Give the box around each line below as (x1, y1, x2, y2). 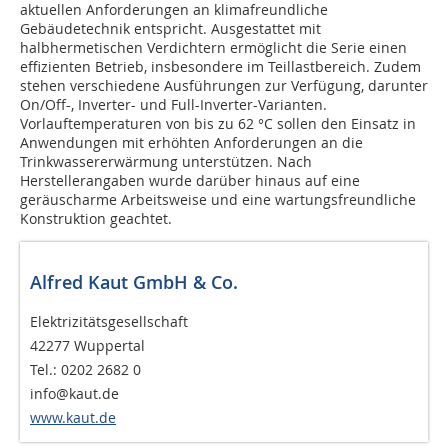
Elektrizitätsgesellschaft (30, 312, 188, 332)
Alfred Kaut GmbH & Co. (30, 270, 238, 295)
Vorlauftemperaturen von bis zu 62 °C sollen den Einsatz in (20, 114, 416, 134)
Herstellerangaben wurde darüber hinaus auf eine (20, 171, 360, 191)
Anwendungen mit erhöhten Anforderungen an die (20, 133, 363, 153)
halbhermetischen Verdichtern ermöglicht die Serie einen (20, 38, 407, 58)
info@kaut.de (30, 384, 119, 404)
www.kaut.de (30, 408, 116, 428)
